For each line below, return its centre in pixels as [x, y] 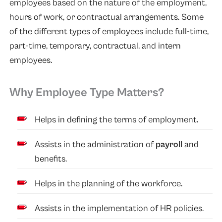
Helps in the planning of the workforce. [109, 183]
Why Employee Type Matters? [88, 92]
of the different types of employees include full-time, [109, 32]
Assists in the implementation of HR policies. [119, 208]
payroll [169, 144]
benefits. [51, 159]
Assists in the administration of [95, 144]
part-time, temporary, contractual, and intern [95, 46]
